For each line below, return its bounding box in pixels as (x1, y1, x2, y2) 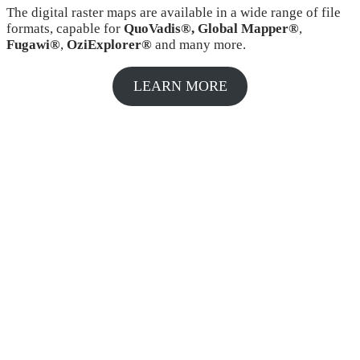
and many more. (152, 37, 246, 53)
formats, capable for (6, 21, 124, 37)
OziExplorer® (67, 37, 152, 53)
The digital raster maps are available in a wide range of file (6, 5, 341, 21)
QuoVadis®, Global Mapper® (124, 21, 299, 37)
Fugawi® (6, 37, 60, 53)
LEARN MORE (133, 78, 227, 95)
